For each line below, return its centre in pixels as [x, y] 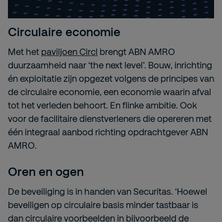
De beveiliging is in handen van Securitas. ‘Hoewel [108, 191]
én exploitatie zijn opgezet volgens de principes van [111, 78]
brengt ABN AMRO [137, 51]
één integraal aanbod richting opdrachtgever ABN [108, 132]
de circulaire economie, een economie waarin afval [110, 91]
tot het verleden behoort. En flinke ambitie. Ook [103, 105]
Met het [24, 51]
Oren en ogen [46, 171]
